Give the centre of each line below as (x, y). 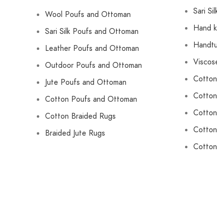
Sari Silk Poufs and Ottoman (92, 31)
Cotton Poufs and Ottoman (91, 99)
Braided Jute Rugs (75, 133)
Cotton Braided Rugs (80, 116)
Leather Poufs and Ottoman (92, 48)
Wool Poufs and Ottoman (88, 14)
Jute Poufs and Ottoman (86, 82)
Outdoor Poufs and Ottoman (93, 65)
